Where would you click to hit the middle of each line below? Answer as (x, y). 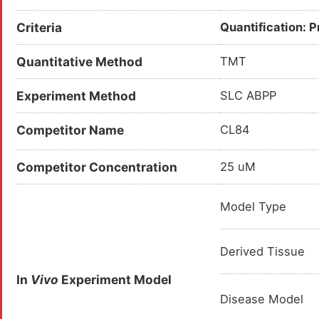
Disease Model (262, 299)
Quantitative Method (79, 62)
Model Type (253, 206)
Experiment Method (76, 96)
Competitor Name (70, 130)
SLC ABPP (248, 95)
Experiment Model (115, 279)
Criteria (39, 27)
